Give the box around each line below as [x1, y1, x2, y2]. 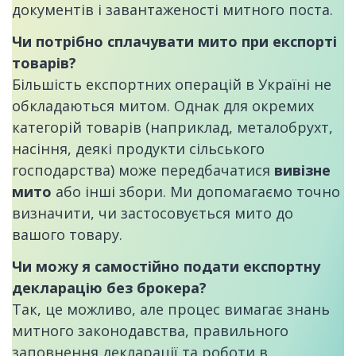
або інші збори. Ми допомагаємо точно [52, 181, 340, 201]
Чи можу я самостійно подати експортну [12, 257, 320, 276]
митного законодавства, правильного [12, 321, 288, 340]
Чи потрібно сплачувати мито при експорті [12, 31, 337, 51]
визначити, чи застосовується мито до [12, 203, 293, 222]
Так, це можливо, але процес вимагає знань [12, 300, 330, 319]
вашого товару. [12, 224, 122, 244]
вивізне [274, 160, 331, 180]
